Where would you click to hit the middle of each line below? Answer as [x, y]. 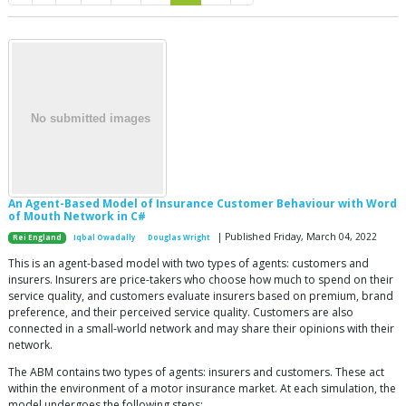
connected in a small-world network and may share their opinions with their [201, 329]
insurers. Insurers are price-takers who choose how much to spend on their [201, 280]
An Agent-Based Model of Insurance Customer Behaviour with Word [203, 203]
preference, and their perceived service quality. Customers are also [181, 312]
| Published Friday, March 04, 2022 [295, 237]
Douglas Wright [179, 237]
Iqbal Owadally [105, 237]
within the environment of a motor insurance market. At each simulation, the [202, 388]
